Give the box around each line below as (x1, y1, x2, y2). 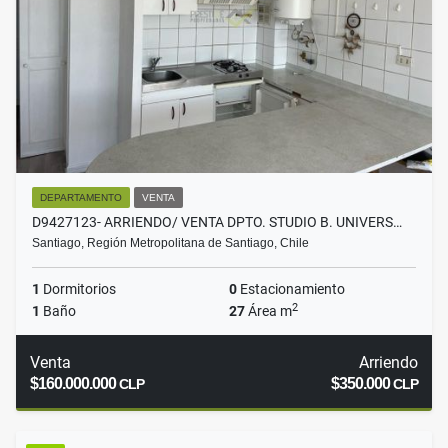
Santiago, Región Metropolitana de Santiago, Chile (32, 236, 309, 251)
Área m (245, 303, 292, 320)
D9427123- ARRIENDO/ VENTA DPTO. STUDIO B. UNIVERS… (32, 214, 402, 231)
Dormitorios (40, 281, 116, 298)
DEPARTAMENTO (40, 192, 122, 204)
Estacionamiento (237, 281, 345, 298)
